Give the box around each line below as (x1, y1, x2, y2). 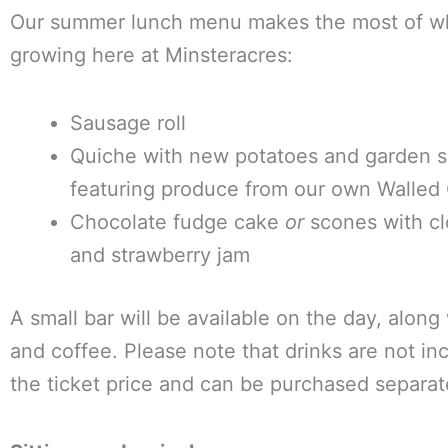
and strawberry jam (70, 243, 250, 267)
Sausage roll (70, 111, 186, 135)
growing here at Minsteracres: (10, 43, 293, 67)
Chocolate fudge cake (70, 210, 285, 234)
